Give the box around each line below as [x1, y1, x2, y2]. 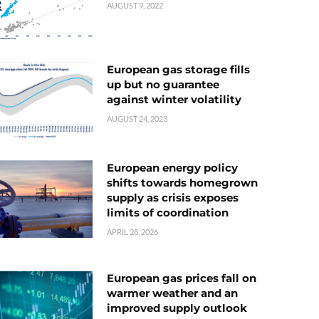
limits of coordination [107, 206, 229, 220]
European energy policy [107, 161, 238, 175]
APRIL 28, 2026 [107, 227, 158, 237]
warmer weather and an [107, 286, 238, 300]
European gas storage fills [107, 63, 250, 77]
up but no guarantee [107, 78, 219, 92]
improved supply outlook [107, 301, 247, 315]
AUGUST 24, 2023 [107, 114, 167, 124]
